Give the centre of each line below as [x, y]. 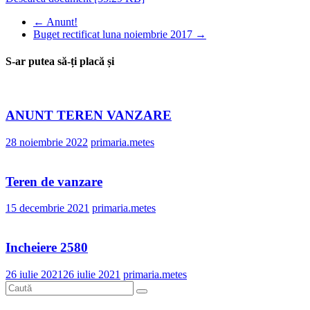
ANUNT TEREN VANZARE [89, 116]
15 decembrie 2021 [47, 208]
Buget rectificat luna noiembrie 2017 [114, 34]
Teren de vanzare [54, 181]
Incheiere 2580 [47, 247]
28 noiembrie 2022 [47, 142]
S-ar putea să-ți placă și [60, 62]
